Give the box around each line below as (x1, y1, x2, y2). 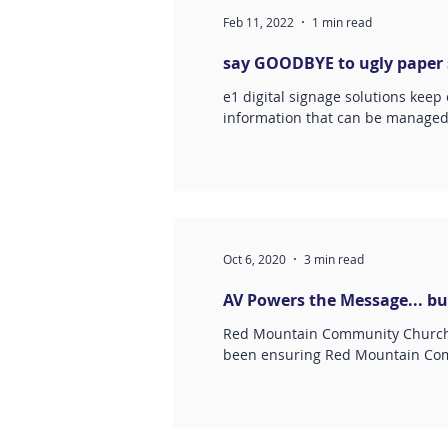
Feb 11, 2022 (223, 14, 294, 30)
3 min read (304, 251, 364, 267)
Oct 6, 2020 (223, 251, 286, 267)
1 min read (312, 14, 372, 30)
